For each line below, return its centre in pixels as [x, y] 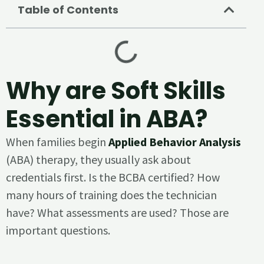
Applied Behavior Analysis [175, 142]
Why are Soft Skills [116, 91]
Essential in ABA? [107, 119]
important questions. [58, 230]
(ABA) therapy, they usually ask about [98, 160]
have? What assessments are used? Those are [117, 213]
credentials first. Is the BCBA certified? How [113, 177]
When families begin [57, 142]
